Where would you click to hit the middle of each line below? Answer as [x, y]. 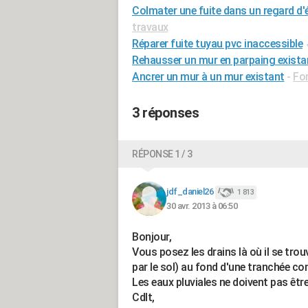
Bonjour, [152, 237]
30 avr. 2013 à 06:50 [202, 206]
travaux [150, 27]
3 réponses [165, 113]
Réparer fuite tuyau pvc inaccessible [217, 44]
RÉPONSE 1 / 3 [162, 154]
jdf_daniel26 [190, 192]
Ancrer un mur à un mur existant [208, 77]
